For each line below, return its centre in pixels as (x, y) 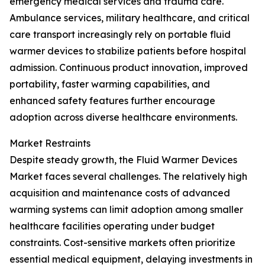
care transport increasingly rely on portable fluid (120, 34)
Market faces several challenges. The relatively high (128, 176)
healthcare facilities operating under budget (112, 226)
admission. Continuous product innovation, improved (129, 67)
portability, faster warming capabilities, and (110, 84)
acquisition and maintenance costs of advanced (120, 193)
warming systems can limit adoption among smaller (126, 209)
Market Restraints (50, 143)
